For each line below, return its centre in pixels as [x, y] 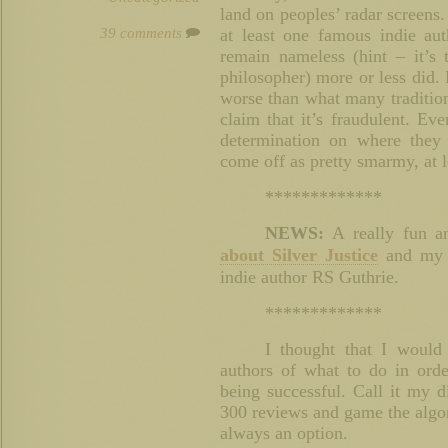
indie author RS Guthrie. [309, 277]
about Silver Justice [299, 255]
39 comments [143, 33]
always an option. [284, 433]
